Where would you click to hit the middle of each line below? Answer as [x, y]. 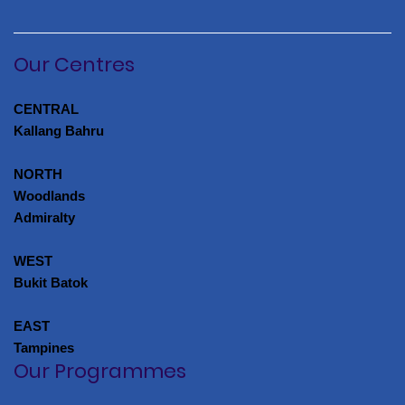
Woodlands [49, 213]
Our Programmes [99, 389]
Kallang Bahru [58, 148]
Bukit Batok [50, 300]
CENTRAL [46, 127]
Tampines [43, 365]
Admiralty [44, 235]
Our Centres [74, 83]
